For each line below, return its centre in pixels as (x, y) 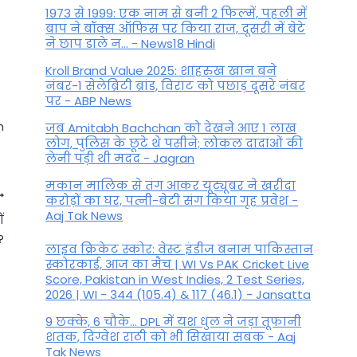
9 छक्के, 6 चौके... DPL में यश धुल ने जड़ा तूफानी (174, 321)
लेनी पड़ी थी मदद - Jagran (120, 159)
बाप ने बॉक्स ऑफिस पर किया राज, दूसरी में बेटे (176, 29)
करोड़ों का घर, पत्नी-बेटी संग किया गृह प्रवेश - (172, 201)
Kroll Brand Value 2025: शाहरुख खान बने (161, 71)
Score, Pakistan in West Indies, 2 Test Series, (175, 279)
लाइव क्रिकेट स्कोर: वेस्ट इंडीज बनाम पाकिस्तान (180, 249)
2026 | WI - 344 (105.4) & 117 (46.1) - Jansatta (178, 294)
